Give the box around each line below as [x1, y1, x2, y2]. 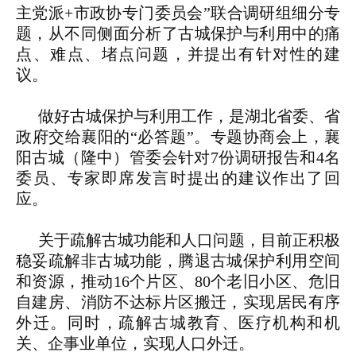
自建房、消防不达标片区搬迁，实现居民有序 [16, 293, 340, 311]
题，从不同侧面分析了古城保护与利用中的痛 [16, 25, 340, 43]
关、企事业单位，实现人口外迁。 [16, 335, 254, 353]
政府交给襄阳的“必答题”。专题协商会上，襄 [16, 128, 340, 146]
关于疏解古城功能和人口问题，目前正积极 [38, 231, 340, 250]
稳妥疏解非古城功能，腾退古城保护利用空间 [16, 252, 340, 270]
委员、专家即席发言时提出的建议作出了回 [16, 169, 340, 188]
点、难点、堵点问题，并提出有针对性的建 [16, 45, 340, 64]
